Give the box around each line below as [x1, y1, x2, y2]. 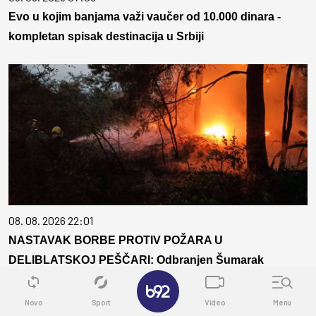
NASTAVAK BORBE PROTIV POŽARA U [8, 234, 223, 247]
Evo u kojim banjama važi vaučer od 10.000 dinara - [8, 11, 281, 23]
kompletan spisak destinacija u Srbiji [8, 30, 204, 43]
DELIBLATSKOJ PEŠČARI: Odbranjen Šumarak [8, 254, 264, 267]
